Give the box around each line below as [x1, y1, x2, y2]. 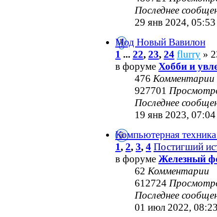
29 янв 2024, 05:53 [135, 16, 216, 29]
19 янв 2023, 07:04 [135, 109, 216, 121]
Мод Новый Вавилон [115, 36, 205, 48]
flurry [177, 48, 201, 61]
